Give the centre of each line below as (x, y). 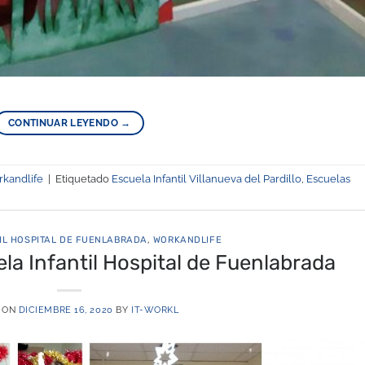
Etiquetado (84, 178)
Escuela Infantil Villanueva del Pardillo (207, 178)
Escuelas (328, 178)
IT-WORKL (155, 309)
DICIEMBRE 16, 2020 (66, 309)
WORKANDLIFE (187, 240)
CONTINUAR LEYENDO (64, 123)
